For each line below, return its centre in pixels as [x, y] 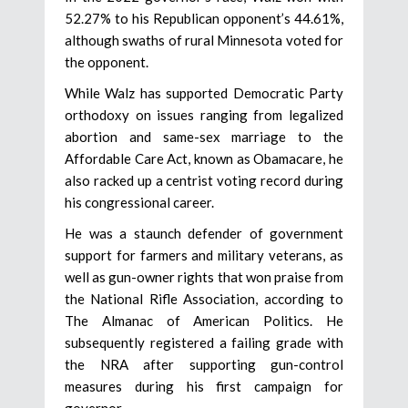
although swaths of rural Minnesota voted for [204, 40]
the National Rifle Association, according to [204, 298]
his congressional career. [139, 202]
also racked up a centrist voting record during [204, 180]
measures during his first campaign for [204, 386]
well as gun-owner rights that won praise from [204, 276]
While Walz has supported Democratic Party [204, 92]
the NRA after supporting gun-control [204, 364]
